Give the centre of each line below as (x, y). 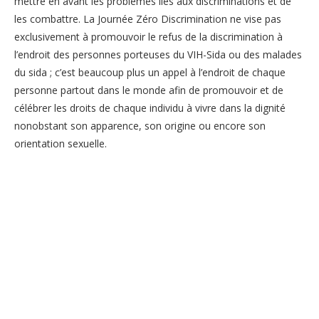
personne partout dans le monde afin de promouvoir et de (149, 90)
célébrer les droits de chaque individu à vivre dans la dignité (150, 108)
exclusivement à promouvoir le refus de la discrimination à (148, 36)
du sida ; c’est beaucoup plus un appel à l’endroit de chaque (150, 72)
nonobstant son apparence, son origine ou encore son (140, 125)
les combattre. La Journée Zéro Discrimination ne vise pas (148, 19)
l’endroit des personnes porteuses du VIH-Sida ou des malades (158, 54)
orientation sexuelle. (61, 143)
